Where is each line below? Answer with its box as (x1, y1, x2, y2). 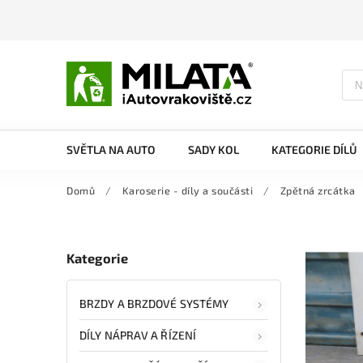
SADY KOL (188, 143, 239, 156)
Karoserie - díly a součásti (122, 184, 253, 197)
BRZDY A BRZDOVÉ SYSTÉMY (79, 296, 229, 310)
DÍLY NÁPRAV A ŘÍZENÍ (79, 327, 196, 342)
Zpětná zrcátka (280, 184, 356, 197)
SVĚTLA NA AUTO (66, 143, 156, 156)
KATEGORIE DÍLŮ (271, 143, 357, 156)
